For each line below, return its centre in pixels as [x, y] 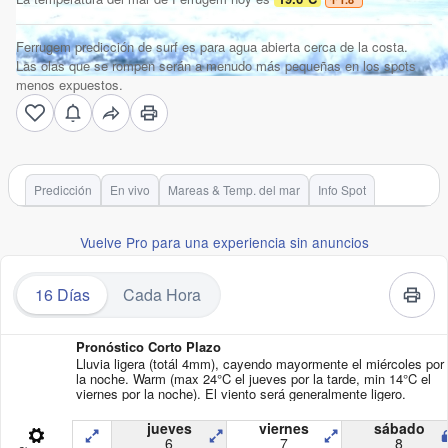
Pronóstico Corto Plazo [148, 347]
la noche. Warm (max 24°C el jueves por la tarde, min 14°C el [253, 379]
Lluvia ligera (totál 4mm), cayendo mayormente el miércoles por [260, 364]
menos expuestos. [69, 84]
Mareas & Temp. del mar [234, 189]
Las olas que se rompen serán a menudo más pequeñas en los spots [216, 65]
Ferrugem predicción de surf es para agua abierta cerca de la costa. [212, 46]
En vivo [130, 189]
